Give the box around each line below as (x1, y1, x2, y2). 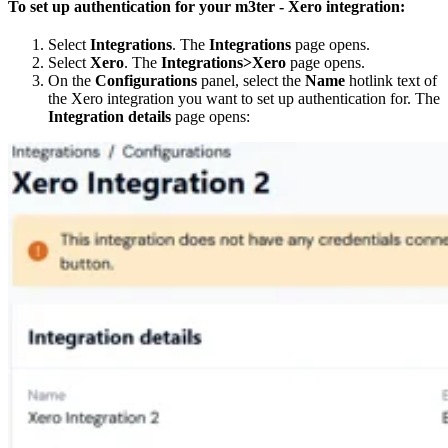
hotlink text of (345, 71, 437, 89)
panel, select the (197, 71, 305, 89)
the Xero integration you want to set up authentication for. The (48, 89, 440, 107)
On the (48, 71, 95, 89)
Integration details (48, 107, 171, 125)
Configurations (95, 71, 197, 89)
